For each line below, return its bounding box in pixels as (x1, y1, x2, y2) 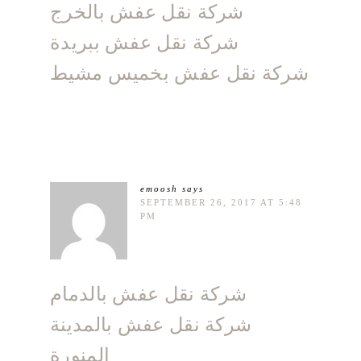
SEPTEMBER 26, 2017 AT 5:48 (140, 197, 302, 208)
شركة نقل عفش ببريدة (50, 29, 239, 56)
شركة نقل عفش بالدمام (50, 280, 247, 308)
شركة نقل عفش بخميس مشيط (50, 60, 309, 87)
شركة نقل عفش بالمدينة (50, 311, 252, 338)
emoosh (140, 184, 178, 194)
